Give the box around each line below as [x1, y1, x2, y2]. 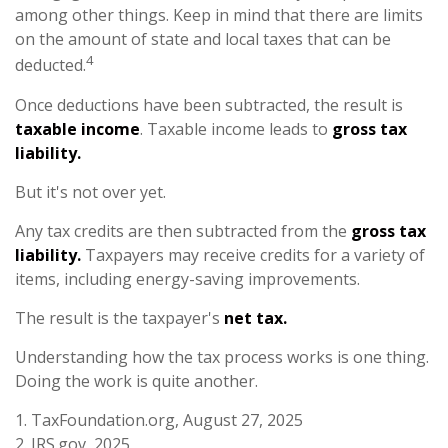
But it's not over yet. [15, 180, 166, 203]
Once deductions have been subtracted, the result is [15, 93, 403, 116]
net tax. [224, 306, 287, 329]
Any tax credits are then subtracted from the [15, 219, 351, 242]
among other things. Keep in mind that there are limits [15, 4, 423, 27]
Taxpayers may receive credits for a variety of [81, 243, 425, 266]
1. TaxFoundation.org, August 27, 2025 [15, 408, 303, 431]
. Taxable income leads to [140, 117, 332, 140]
